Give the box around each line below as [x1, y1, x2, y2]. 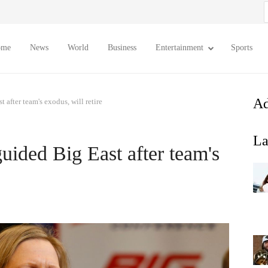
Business [108, 43, 136, 52]
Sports [231, 43, 252, 52]
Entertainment [156, 43, 203, 52]
